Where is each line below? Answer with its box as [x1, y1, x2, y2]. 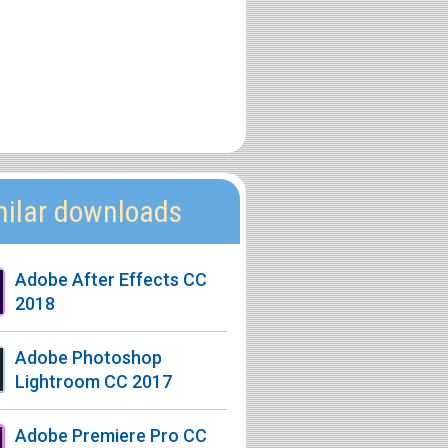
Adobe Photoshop [15, 347, 162, 368]
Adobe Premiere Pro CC [15, 425, 207, 446]
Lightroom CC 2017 [15, 371, 172, 392]
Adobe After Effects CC [15, 269, 207, 290]
